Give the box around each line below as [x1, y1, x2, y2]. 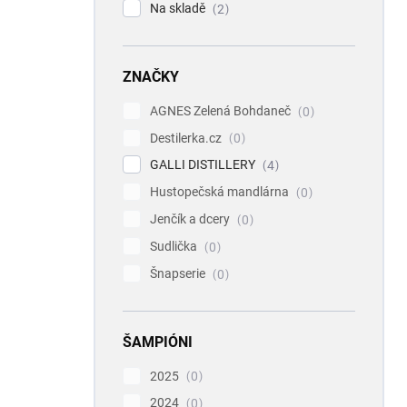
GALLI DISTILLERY [150, 157, 258, 173]
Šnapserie [150, 265, 208, 281]
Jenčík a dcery [150, 212, 233, 227]
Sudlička [150, 238, 200, 253]
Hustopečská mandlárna [150, 184, 292, 200]
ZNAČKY [123, 67, 179, 85]
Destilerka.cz [150, 130, 224, 145]
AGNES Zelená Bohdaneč [150, 103, 293, 118]
